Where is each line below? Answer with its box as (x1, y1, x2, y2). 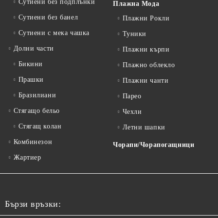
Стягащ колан (18, 123, 62, 130)
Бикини (18, 60, 43, 68)
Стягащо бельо (13, 107, 60, 115)
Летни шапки (122, 124, 165, 131)
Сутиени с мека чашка (18, 29, 90, 37)
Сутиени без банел (18, 14, 78, 21)
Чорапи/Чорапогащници (113, 141, 195, 149)
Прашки (18, 76, 44, 84)
